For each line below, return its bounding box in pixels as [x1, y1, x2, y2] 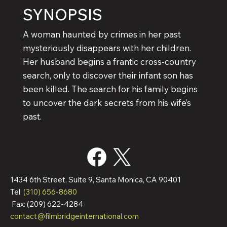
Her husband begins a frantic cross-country [22, 56, 196, 67]
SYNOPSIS [22, 5, 102, 25]
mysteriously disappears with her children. [22, 42, 191, 53]
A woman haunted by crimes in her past [22, 28, 181, 40]
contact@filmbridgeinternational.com [10, 211, 139, 221]
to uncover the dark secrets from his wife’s [22, 97, 191, 108]
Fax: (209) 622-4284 [10, 199, 83, 209]
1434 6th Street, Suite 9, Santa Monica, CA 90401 [10, 175, 181, 185]
